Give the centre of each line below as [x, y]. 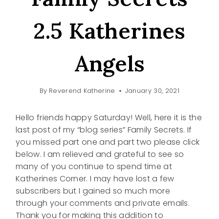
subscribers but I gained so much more [93, 191]
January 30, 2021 [152, 91]
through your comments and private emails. [103, 203]
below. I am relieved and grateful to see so [100, 154]
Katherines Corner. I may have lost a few [95, 179]
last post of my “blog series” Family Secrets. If [104, 130]
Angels [109, 64]
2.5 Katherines [109, 31]
